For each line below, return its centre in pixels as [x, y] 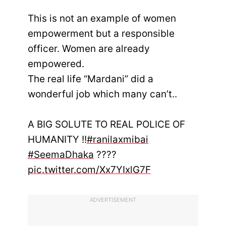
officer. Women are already [89, 49]
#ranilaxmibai [118, 140]
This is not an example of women [102, 19]
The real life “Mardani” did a [91, 79]
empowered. [56, 64]
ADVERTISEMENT [113, 200]
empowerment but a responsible [101, 34]
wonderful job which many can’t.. [102, 94]
